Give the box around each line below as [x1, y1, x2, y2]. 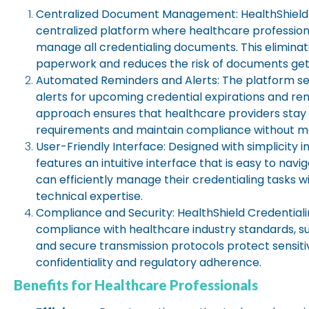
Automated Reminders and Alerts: [36, 72, 219, 89]
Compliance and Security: [36, 205, 175, 221]
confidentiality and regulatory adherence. [36, 255, 261, 271]
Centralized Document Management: [36, 6, 238, 23]
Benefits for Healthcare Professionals [14, 277, 258, 294]
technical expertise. [36, 188, 143, 205]
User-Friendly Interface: [36, 139, 166, 155]
